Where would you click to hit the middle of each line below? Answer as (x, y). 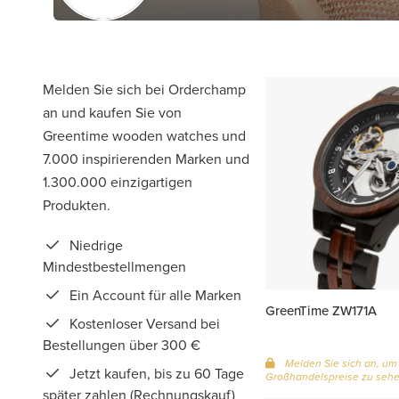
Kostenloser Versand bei (143, 323)
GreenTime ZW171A (321, 310)
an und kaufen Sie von (112, 112)
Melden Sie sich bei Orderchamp (144, 89)
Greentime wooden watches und (144, 135)
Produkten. (77, 205)
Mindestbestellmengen (114, 266)
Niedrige (94, 245)
